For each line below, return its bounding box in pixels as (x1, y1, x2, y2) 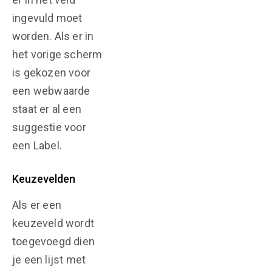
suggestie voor (12, 121, 86, 134)
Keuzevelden (12, 172, 75, 185)
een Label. (12, 139, 62, 152)
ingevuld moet (12, 12, 83, 24)
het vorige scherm (12, 48, 103, 61)
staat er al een (12, 103, 81, 115)
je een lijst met (12, 253, 86, 266)
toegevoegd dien (12, 235, 95, 248)
